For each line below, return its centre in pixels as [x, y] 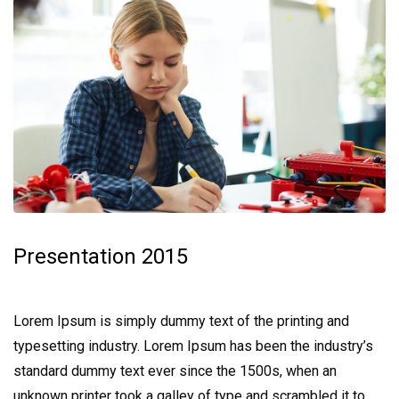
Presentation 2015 [101, 257]
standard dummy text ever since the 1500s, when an [175, 371]
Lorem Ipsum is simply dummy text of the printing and [181, 322]
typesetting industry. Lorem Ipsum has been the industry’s [193, 346]
